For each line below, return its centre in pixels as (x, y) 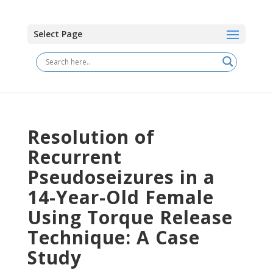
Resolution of (91, 137)
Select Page (58, 34)
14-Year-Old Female (120, 197)
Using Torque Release (130, 217)
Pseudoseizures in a (121, 177)
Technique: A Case (113, 237)
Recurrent (74, 157)
